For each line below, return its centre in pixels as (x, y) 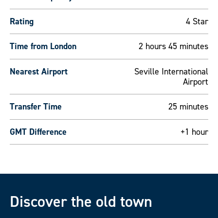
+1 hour (194, 132)
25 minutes (188, 107)
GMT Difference (38, 132)
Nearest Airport (39, 71)
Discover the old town (81, 201)
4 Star (197, 22)
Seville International (171, 71)
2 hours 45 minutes (173, 46)
